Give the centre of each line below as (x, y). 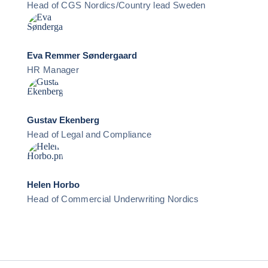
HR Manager (53, 70)
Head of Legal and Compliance (89, 134)
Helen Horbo (53, 185)
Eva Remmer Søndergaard (82, 55)
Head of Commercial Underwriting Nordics (113, 199)
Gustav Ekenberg (63, 120)
